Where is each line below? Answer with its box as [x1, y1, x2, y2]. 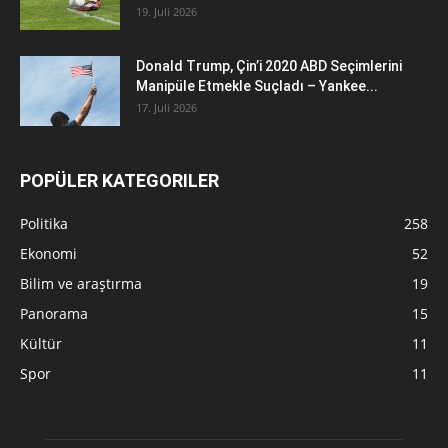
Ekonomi [20, 243, 77, 263]
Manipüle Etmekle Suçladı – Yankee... [136, 77, 378, 94]
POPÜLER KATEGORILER [20, 169, 219, 191]
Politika [20, 213, 68, 233]
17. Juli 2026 [136, 99, 197, 115]
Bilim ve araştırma [20, 273, 142, 293]
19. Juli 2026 [136, 3, 197, 19]
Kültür [20, 333, 62, 353]
